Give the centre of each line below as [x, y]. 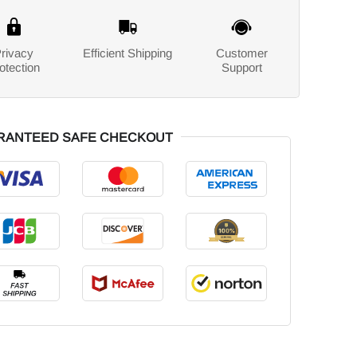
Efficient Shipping [128, 53]
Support [241, 67]
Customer [241, 53]
